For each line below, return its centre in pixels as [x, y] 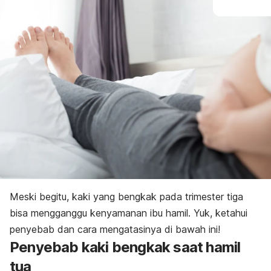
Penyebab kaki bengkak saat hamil [125, 247]
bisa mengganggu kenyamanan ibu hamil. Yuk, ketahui [129, 213]
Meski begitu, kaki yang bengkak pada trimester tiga [126, 196]
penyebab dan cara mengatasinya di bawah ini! [115, 229]
